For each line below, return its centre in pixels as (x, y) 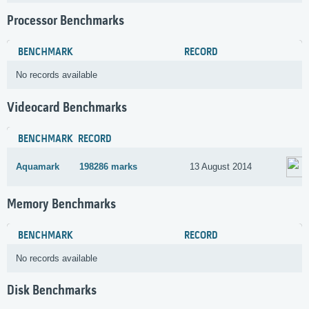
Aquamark (38, 166)
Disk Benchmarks (52, 291)
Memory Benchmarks (61, 205)
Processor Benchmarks (66, 22)
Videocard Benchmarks (67, 108)
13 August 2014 (221, 167)
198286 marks (109, 167)
